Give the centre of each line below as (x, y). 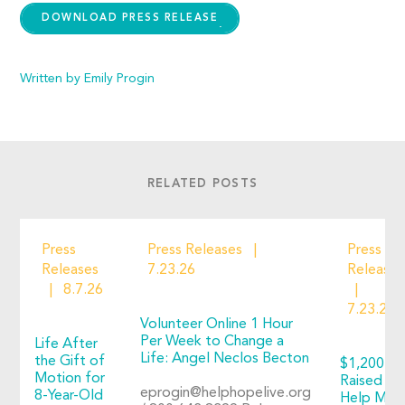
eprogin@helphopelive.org (226, 394)
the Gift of (70, 362)
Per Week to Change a (212, 342)
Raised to (371, 381)
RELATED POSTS (202, 184)
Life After (66, 344)
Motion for (70, 379)
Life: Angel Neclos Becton (225, 359)
